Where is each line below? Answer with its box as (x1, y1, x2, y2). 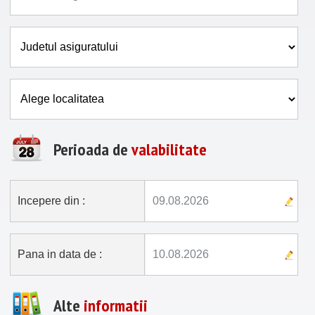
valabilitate (131, 139, 207, 160)
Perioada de (53, 139, 131, 160)
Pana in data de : (18, 248, 102, 260)
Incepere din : (18, 195, 85, 207)
